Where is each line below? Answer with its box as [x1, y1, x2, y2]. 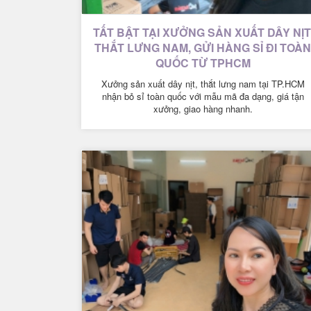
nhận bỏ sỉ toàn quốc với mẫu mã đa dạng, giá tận [101, 89, 304, 103]
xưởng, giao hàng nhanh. [153, 101, 253, 115]
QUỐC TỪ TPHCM [155, 54, 251, 71]
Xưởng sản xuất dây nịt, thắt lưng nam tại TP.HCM [101, 76, 305, 90]
